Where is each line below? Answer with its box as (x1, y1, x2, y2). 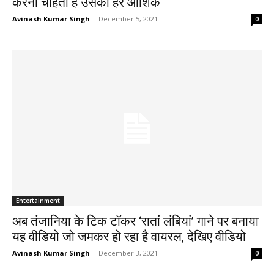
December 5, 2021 (98, 13, 158, 23)
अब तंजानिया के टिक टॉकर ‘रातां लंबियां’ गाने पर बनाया (12, 214, 259, 229)
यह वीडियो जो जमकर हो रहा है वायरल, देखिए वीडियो (12, 229, 246, 245)
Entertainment (16, 196, 60, 206)
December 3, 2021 (98, 248, 158, 258)
